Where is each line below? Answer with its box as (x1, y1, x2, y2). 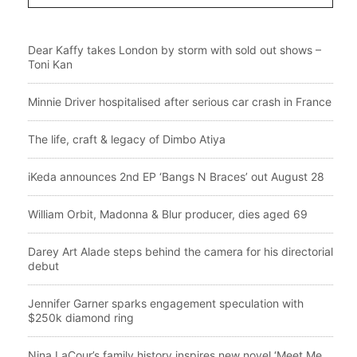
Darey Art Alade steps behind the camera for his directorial (28, 244, 333, 258)
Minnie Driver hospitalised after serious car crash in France (28, 94, 331, 108)
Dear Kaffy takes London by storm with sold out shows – (28, 42, 321, 57)
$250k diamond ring (28, 310, 134, 324)
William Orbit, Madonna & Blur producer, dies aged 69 (28, 206, 308, 221)
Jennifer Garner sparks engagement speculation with (28, 296, 304, 310)
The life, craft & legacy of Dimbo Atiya (28, 131, 226, 146)
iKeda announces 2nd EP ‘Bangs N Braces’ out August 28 (28, 169, 324, 183)
